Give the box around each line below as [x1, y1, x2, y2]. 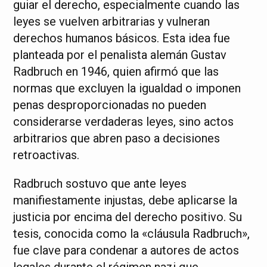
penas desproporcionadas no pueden [13, 98, 207, 113]
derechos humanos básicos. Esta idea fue [13, 31, 231, 46]
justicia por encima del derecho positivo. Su [13, 210, 243, 225]
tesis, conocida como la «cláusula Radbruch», [13, 226, 250, 241]
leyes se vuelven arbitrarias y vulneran [13, 14, 210, 29]
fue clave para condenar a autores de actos [13, 243, 240, 258]
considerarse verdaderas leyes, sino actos [13, 114, 234, 129]
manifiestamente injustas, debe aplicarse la [13, 193, 238, 208]
